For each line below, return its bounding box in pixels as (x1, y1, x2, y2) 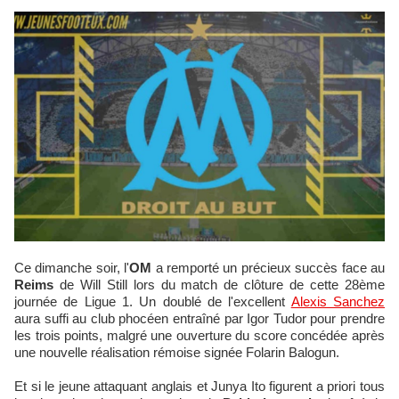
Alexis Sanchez (290, 294, 386, 310)
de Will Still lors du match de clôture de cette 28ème (53, 277, 385, 293)
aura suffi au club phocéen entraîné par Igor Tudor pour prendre (14, 311, 385, 327)
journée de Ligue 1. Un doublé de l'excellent (14, 294, 291, 310)
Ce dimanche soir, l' (24, 260, 130, 276)
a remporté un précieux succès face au (151, 260, 386, 276)
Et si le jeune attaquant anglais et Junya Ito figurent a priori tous (14, 379, 385, 395)
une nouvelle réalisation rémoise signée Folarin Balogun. (14, 345, 339, 361)
